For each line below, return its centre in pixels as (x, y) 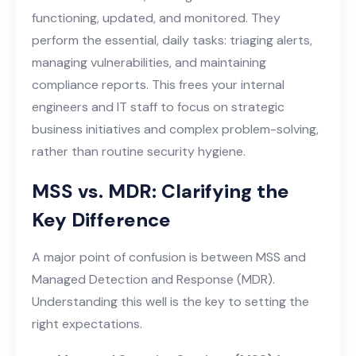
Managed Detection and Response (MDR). (153, 279)
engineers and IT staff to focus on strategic (158, 106)
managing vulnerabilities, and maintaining (149, 62)
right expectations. (87, 323)
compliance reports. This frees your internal (158, 84)
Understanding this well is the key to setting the (170, 301)
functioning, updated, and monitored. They (156, 17)
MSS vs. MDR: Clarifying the (161, 191)
